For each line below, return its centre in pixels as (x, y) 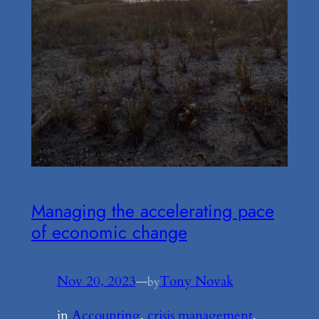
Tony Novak (196, 282)
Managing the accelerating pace (152, 211)
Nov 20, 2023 (96, 282)
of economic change (109, 232)
